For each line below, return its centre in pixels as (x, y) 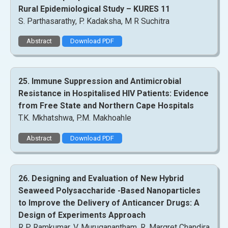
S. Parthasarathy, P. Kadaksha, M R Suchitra (94, 21)
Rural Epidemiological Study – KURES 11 (94, 9)
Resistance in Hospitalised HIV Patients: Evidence (113, 94)
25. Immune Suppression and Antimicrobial (100, 81)
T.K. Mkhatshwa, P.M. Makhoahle (75, 118)
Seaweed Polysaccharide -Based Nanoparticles (109, 190)
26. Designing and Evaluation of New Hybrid (101, 178)
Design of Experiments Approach (82, 215)
